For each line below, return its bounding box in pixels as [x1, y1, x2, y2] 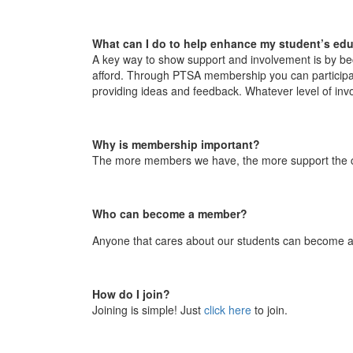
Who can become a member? [92, 205, 247, 221]
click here [204, 301, 251, 318]
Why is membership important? [92, 136, 260, 152]
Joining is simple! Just [92, 301, 204, 318]
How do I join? [92, 285, 170, 302]
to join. [251, 301, 288, 318]
